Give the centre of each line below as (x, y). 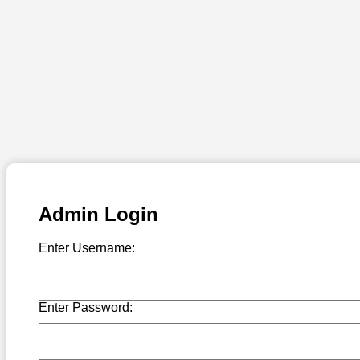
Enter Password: (86, 308)
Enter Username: (87, 248)
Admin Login (98, 214)
